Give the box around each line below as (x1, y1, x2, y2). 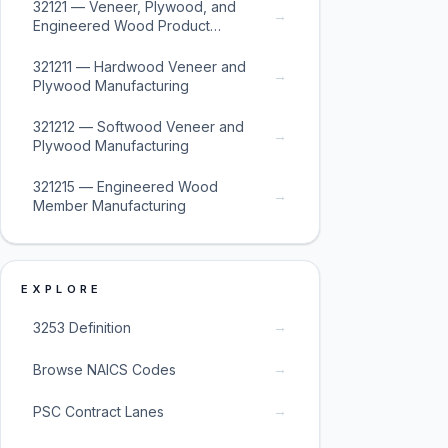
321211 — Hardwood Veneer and (33, 58, 246, 75)
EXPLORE (21, 282, 103, 296)
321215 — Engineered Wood (33, 178, 218, 195)
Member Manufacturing (33, 197, 186, 214)
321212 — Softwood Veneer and (33, 118, 244, 135)
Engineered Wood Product (33, 17, 210, 34)
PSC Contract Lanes (33, 402, 164, 420)
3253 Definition (33, 318, 131, 336)
